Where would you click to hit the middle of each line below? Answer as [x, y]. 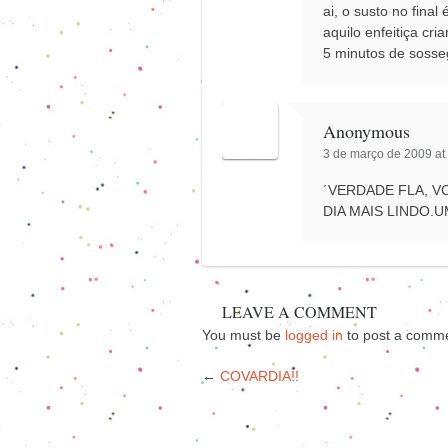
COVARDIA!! [259, 375]
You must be [243, 334]
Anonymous [367, 130]
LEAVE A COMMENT [299, 311]
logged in [314, 334]
